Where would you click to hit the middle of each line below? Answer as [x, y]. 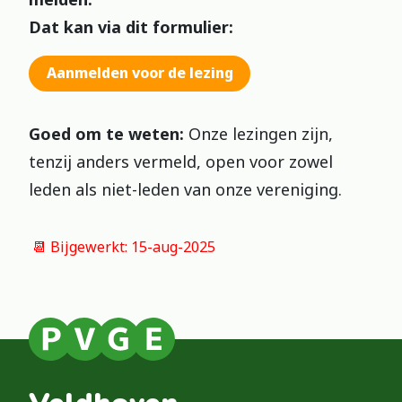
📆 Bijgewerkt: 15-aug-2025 [122, 246]
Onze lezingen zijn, [261, 133]
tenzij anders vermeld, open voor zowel [181, 161]
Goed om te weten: [109, 133]
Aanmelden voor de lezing [140, 73]
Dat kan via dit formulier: [131, 26]
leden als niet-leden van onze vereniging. [185, 189]
